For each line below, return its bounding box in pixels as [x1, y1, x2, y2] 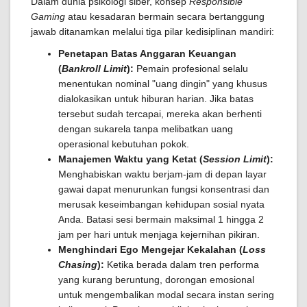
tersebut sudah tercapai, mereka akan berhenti [58, 108, 262, 119]
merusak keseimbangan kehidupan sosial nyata [58, 199, 265, 210]
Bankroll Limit [62, 63, 127, 74]
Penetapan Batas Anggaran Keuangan [58, 48, 236, 59]
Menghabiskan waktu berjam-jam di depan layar [58, 169, 267, 180]
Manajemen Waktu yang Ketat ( [58, 153, 203, 164]
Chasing [58, 259, 97, 270]
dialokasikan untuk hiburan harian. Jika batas [58, 93, 254, 104]
